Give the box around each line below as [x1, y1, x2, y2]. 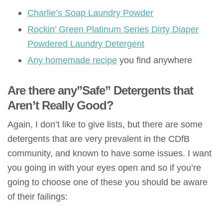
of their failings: [7, 191, 68, 202]
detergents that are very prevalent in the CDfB [7, 133, 190, 144]
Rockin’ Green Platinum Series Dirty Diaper [27, 24, 199, 35]
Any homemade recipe [27, 55, 117, 66]
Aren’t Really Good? [7, 99, 113, 112]
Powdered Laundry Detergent [27, 38, 144, 49]
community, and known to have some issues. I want [7, 148, 212, 159]
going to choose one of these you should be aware [7, 177, 208, 188]
